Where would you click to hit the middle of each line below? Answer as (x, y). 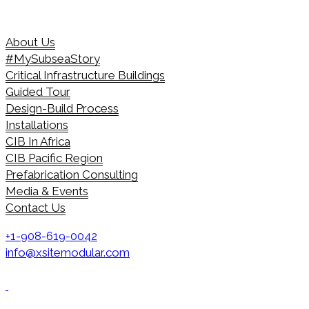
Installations (37, 125)
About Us (30, 42)
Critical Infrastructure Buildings (85, 75)
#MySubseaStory (53, 59)
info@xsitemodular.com (68, 252)
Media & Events (47, 191)
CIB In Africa (38, 141)
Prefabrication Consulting (72, 175)
